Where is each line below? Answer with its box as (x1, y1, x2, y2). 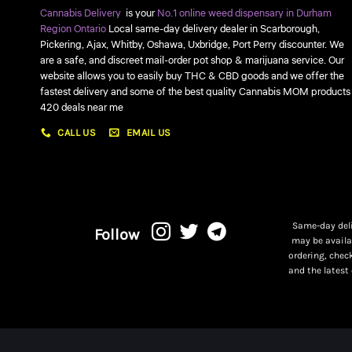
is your (125, 5, 157, 20)
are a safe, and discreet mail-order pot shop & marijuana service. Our (39, 53, 344, 68)
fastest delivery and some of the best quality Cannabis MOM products (39, 84, 350, 99)
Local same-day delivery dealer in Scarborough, (105, 21, 320, 36)
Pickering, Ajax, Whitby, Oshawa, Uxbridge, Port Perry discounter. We (39, 37, 344, 52)
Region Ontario (39, 21, 106, 36)
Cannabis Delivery (39, 5, 126, 20)
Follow (93, 225, 139, 244)
